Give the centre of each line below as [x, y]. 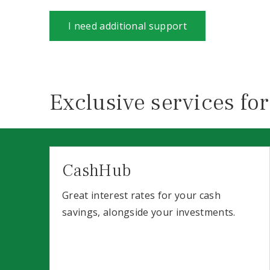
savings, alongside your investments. [149, 212]
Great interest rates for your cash [141, 195]
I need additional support [127, 26]
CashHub [97, 170]
